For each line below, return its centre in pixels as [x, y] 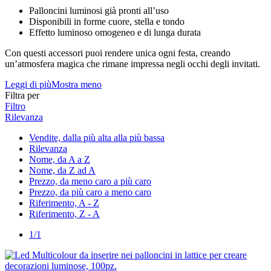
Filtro [15, 106]
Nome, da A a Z [60, 160]
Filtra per [22, 96]
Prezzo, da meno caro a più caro [90, 181]
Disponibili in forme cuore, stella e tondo [107, 22]
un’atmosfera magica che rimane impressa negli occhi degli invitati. [132, 64]
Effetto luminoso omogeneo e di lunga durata [115, 33]
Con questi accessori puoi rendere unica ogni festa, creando [118, 53]
